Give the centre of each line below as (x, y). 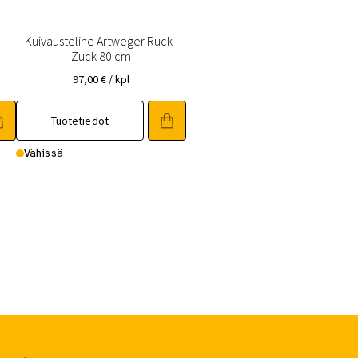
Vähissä (43, 153)
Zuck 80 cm (101, 56)
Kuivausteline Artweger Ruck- (101, 40)
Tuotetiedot (80, 121)
